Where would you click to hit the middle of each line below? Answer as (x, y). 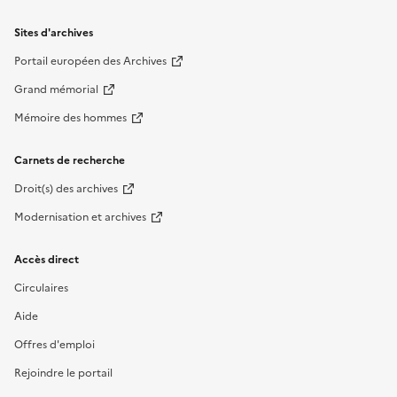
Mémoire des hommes (70, 118)
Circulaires (41, 288)
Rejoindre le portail (63, 374)
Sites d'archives (54, 33)
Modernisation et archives (80, 218)
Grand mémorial (56, 90)
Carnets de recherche (70, 161)
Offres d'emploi (54, 345)
